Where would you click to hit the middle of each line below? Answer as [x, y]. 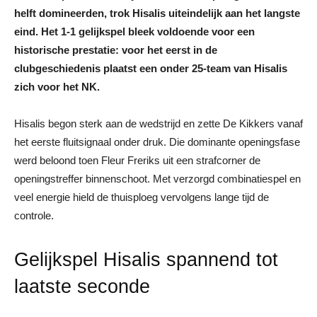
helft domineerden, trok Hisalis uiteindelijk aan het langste [157, 13]
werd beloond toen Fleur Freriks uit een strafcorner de [137, 160]
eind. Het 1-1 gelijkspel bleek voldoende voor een [134, 31]
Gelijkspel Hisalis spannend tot [146, 259]
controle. [34, 215]
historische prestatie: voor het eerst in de [116, 50]
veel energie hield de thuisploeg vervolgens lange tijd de [142, 197]
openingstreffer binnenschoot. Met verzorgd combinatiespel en [157, 178]
